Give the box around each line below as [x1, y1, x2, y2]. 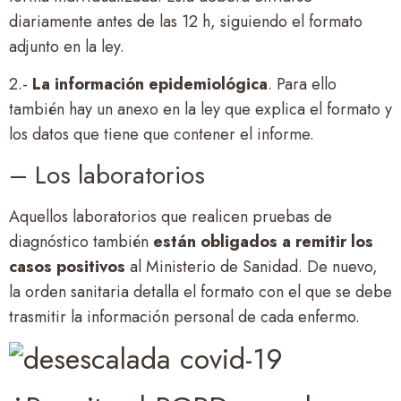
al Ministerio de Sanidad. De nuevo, [125, 254, 378, 278]
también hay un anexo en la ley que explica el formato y [9, 98, 392, 122]
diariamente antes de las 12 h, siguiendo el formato [9, 10, 363, 33]
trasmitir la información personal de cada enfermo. [9, 304, 360, 328]
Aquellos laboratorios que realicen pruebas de [9, 204, 332, 228]
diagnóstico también [9, 229, 153, 253]
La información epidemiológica [32, 73, 268, 97]
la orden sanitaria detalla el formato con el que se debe [9, 279, 392, 303]
